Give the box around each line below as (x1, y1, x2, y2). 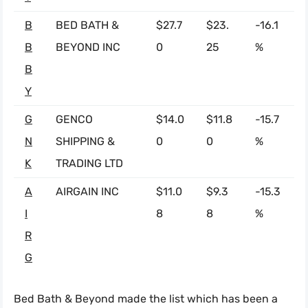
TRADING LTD (56, 157, 123, 170)
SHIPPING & (56, 135, 115, 148)
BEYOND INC (56, 41, 120, 54)
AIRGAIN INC (56, 185, 119, 199)
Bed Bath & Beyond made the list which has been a (14, 292, 278, 306)
